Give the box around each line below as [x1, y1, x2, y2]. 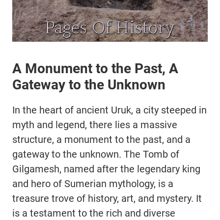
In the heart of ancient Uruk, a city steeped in [12, 104, 207, 116]
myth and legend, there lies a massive [12, 119, 177, 131]
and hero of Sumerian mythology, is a [12, 178, 173, 190]
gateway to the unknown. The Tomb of [12, 148, 179, 161]
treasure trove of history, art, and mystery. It [12, 192, 202, 205]
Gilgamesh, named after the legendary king [12, 163, 200, 175]
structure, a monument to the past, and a [12, 134, 191, 146]
